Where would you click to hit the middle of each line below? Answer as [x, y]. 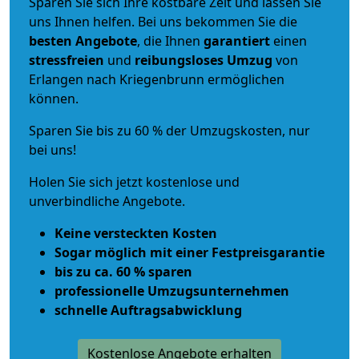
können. [54, 98]
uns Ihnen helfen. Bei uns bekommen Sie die [163, 21]
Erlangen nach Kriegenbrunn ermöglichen [157, 79]
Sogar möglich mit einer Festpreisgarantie [190, 252]
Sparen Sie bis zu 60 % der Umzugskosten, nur [169, 130]
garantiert [237, 40]
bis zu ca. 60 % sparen [123, 271]
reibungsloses [179, 60]
